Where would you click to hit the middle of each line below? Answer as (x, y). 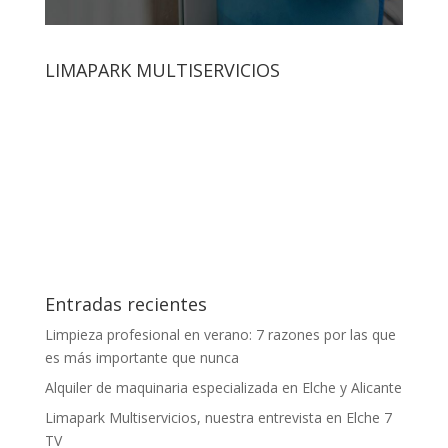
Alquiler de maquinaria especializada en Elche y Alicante (223, 388)
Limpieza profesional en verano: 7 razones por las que (220, 335)
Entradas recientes (125, 304)
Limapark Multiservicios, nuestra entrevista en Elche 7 (218, 418)
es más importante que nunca (141, 358)
